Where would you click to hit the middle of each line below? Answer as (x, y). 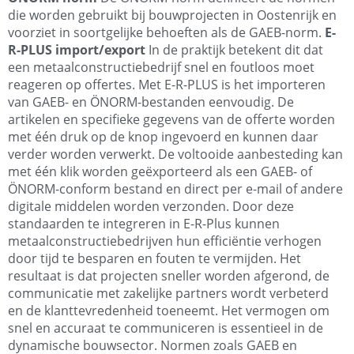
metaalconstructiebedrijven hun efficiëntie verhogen (165, 241)
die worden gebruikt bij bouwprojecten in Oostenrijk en (172, 15)
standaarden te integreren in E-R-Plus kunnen (144, 224)
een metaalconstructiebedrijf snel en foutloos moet (161, 68)
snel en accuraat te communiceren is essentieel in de (166, 328)
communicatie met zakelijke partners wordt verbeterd (168, 294)
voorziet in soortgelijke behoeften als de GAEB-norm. (166, 33)
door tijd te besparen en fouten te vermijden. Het (154, 259)
